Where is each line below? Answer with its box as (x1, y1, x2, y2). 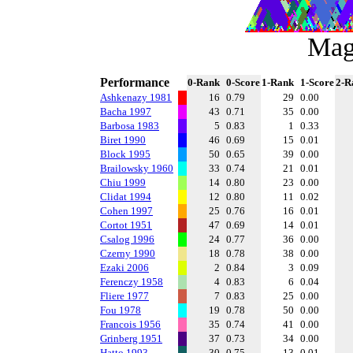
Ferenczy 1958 (100, 276, 163, 288)
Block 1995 (100, 148, 150, 160)
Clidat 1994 (100, 191, 151, 203)
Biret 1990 (100, 134, 146, 146)
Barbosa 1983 (100, 120, 159, 132)
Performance (100, 76, 169, 89)
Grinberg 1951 (100, 333, 162, 344)
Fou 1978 (100, 304, 141, 316)
